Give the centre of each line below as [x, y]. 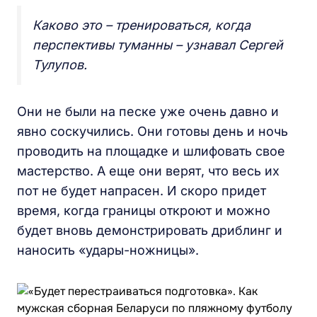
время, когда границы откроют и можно [144, 211]
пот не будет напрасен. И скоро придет [142, 191]
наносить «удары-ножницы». [108, 250]
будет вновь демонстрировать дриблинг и [150, 230]
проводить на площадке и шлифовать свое [151, 151]
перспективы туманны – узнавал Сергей [158, 45]
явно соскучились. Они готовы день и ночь [152, 131]
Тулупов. [60, 65]
